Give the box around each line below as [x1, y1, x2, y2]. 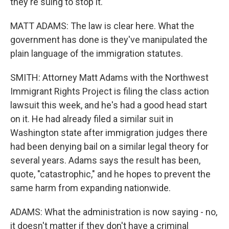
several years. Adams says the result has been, [10, 155, 200, 166]
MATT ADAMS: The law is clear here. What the [10, 20, 194, 31]
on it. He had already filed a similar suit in [10, 113, 173, 124]
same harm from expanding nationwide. [10, 182, 171, 193]
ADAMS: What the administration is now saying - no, [10, 207, 217, 217]
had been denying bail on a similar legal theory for [10, 141, 209, 152]
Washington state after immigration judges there [10, 127, 208, 138]
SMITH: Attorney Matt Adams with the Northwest [10, 72, 209, 83]
